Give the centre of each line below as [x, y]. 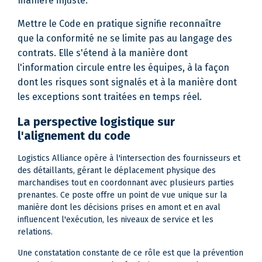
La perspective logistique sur [96, 122]
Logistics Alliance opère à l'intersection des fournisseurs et [129, 158]
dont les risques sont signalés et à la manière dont [127, 82]
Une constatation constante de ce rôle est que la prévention [130, 253]
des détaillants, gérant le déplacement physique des [117, 170]
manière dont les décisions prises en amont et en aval [119, 207]
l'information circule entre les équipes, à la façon [123, 68]
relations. [35, 232]
